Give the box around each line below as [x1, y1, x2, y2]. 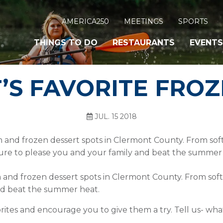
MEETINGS [124, 16, 163, 26]
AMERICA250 [62, 16, 109, 26]
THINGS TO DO [34, 37, 98, 47]
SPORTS [178, 16, 208, 26]
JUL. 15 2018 [92, 112, 137, 121]
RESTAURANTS [112, 37, 175, 47]
